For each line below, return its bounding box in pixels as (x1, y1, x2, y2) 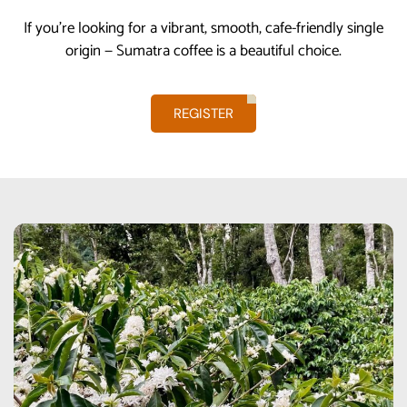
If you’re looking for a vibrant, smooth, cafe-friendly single (24, 15, 383, 42)
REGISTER (174, 104, 233, 123)
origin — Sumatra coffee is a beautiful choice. (65, 38, 342, 65)
